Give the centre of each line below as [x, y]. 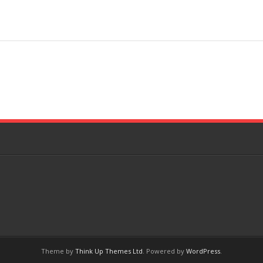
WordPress [203, 251]
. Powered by [164, 251]
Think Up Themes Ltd [109, 251]
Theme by [58, 251]
